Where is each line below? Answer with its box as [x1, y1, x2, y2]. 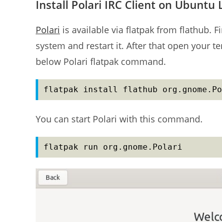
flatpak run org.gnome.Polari [44, 142, 182, 152]
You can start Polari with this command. [36, 113, 203, 125]
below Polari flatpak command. [36, 55, 166, 67]
